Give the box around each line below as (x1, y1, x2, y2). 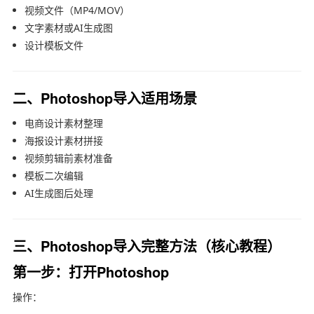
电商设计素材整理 (24, 116, 103, 130)
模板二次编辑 (24, 168, 83, 182)
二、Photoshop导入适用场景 (12, 87, 197, 108)
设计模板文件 (24, 38, 83, 52)
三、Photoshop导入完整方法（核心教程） (12, 235, 281, 256)
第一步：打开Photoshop (12, 261, 169, 282)
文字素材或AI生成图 (24, 20, 113, 34)
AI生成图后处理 (24, 186, 93, 200)
